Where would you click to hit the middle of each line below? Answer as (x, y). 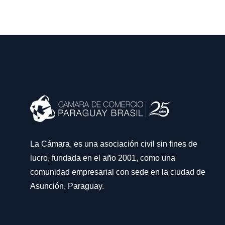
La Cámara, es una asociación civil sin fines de (114, 144)
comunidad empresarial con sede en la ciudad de (118, 172)
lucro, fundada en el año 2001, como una (103, 158)
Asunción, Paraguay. (67, 186)
